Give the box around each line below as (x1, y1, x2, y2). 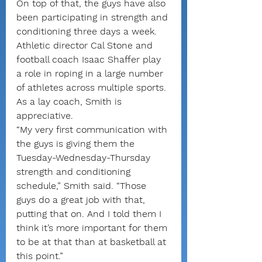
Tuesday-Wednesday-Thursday (16, 152, 153, 163)
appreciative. (16, 110, 73, 121)
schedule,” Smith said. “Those (16, 180, 149, 191)
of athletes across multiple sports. (16, 82, 169, 93)
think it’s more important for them (16, 222, 170, 233)
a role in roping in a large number (16, 68, 166, 79)
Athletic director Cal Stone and (16, 40, 156, 51)
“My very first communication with (16, 124, 170, 135)
